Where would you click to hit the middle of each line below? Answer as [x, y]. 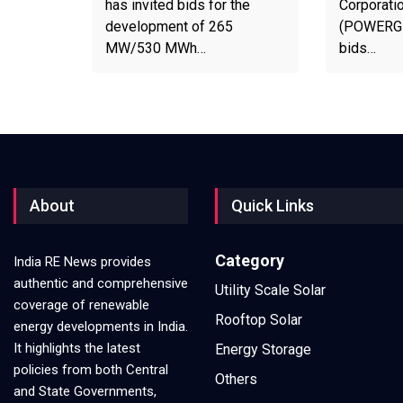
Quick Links [273, 205]
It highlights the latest [77, 348]
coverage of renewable [81, 304]
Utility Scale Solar [270, 290]
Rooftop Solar [259, 319]
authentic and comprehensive [101, 283]
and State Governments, [85, 391]
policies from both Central [91, 369]
